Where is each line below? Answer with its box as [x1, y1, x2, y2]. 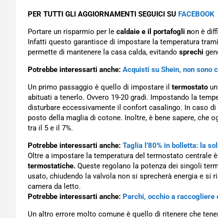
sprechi [179, 48, 203, 56]
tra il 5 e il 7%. [28, 124, 73, 132]
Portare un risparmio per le [28, 27, 116, 36]
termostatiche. [28, 162, 75, 170]
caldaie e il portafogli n [116, 27, 191, 36]
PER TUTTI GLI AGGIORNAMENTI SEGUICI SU [28, 10, 178, 18]
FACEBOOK [178, 10, 215, 18]
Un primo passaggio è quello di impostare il [28, 83, 172, 91]
